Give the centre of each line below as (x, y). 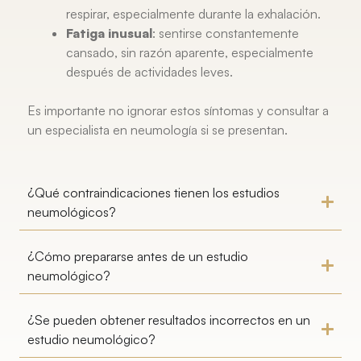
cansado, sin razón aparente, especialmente (190, 52)
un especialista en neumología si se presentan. (158, 129)
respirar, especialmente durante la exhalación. (193, 13)
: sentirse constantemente (226, 33)
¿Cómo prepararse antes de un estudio (138, 256)
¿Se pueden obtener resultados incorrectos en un (169, 320)
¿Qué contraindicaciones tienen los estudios (154, 192)
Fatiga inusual (109, 33)
